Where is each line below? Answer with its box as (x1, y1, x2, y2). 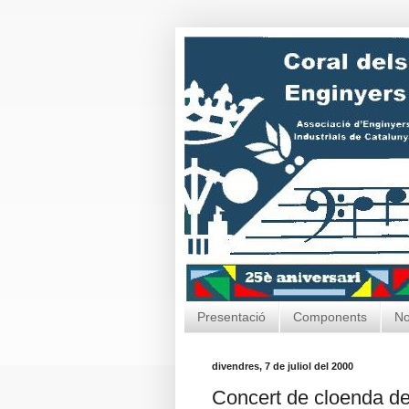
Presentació (197, 309, 266, 325)
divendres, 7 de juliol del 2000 (212, 360, 353, 372)
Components (293, 309, 367, 325)
